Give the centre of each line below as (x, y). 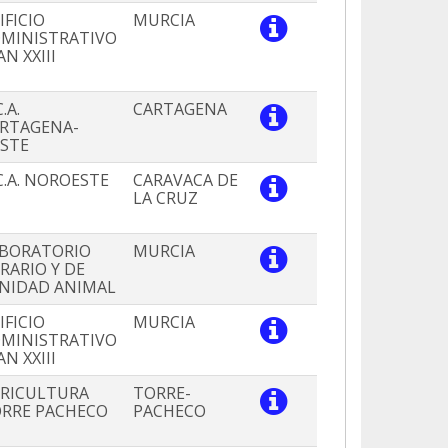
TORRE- (162, 393)
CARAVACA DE (185, 180)
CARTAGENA (180, 109)
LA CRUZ (165, 198)
